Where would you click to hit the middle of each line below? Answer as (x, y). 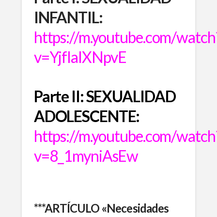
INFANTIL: (68, 17)
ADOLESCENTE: (87, 116)
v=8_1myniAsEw (86, 155)
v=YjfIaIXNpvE (80, 57)
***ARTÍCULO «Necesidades (101, 208)
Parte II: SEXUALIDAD (105, 96)
